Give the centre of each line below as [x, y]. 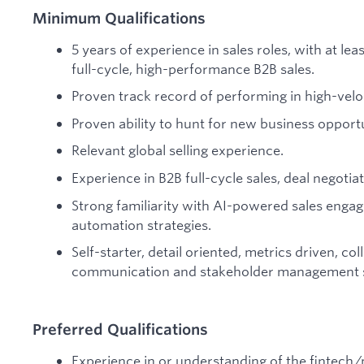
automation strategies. [141, 224]
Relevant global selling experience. [178, 150]
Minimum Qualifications [119, 18]
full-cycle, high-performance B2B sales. [193, 68]
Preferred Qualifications [120, 329]
